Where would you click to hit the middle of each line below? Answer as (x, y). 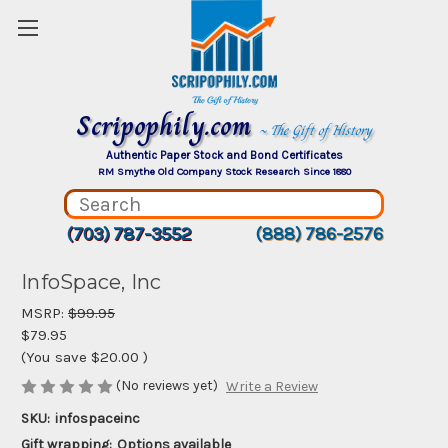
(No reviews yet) (167, 385)
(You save (54, 357)
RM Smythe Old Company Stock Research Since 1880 (224, 171)
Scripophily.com (167, 125)
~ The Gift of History (315, 130)
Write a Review (271, 387)
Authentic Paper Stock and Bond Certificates (224, 155)
